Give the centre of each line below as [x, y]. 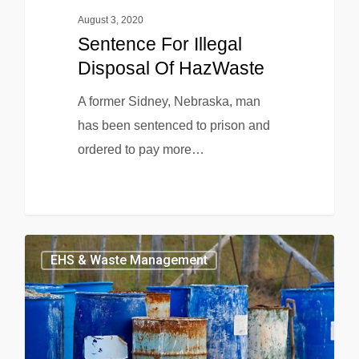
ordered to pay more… [141, 149]
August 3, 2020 [110, 20]
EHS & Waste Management [129, 260]
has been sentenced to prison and [173, 125]
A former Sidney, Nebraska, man [169, 101]
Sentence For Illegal [159, 44]
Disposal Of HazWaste [171, 68]
